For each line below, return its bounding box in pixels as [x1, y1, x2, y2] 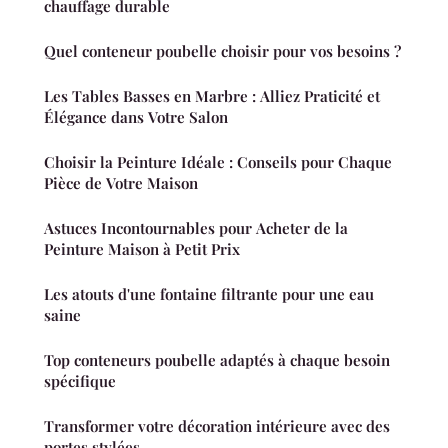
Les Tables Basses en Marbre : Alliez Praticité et [44, 86, 380, 107]
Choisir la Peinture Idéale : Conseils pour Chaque [44, 152, 392, 173]
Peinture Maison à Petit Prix [44, 239, 240, 260]
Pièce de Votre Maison [44, 173, 198, 194]
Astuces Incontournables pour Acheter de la [44, 218, 348, 239]
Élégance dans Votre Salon [44, 107, 228, 128]
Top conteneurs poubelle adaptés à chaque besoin [44, 350, 390, 371]
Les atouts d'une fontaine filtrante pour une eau [44, 284, 374, 305]
